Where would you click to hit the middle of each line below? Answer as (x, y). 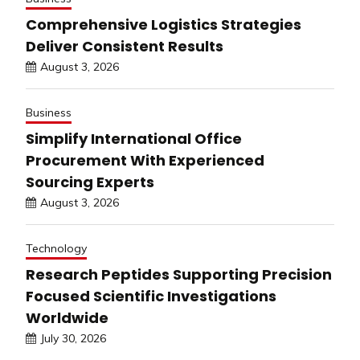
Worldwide (67, 317)
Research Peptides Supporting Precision (179, 274)
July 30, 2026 (73, 338)
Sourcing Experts (90, 182)
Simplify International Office (134, 138)
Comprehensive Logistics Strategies (164, 24)
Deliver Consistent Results (125, 46)
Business (49, 112)
